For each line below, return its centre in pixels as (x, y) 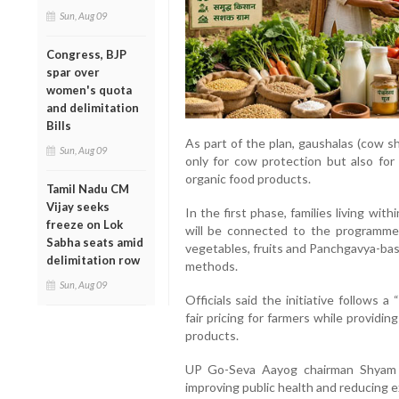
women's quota (89, 90)
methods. (211, 266)
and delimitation (93, 107)
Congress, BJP (86, 54)
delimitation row (93, 260)
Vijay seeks (78, 206)
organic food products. (248, 179)
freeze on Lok (85, 224)
